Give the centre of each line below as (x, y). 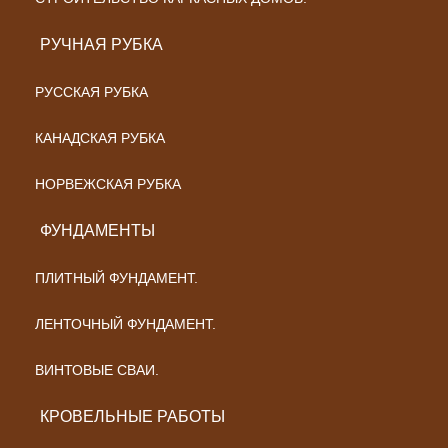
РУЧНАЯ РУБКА (101, 44)
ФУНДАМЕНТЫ (97, 230)
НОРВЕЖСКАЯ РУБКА (108, 184)
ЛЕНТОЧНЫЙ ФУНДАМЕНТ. (125, 324)
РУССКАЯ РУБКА (91, 92)
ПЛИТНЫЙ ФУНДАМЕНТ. (116, 278)
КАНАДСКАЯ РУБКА (100, 138)
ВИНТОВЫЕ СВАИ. (97, 370)
